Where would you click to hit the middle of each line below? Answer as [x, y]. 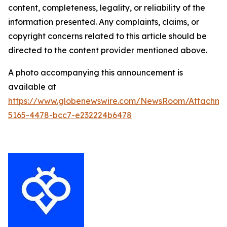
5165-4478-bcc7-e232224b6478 [70, 115]
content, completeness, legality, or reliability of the [107, 8]
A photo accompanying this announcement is [96, 72]
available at [32, 87]
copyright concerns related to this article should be [107, 36]
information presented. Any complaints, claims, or [104, 22]
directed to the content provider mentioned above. [108, 50]
